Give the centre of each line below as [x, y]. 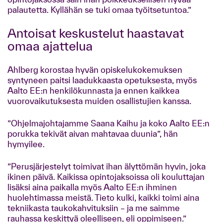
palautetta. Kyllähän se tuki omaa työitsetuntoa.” [99, 10]
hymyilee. [26, 144]
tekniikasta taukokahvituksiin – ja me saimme [94, 208]
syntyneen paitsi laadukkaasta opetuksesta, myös [102, 80]
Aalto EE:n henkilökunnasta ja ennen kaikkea [94, 90]
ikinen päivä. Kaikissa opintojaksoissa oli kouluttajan [106, 177]
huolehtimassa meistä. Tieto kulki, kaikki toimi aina [103, 197]
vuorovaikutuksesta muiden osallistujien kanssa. [99, 101]
